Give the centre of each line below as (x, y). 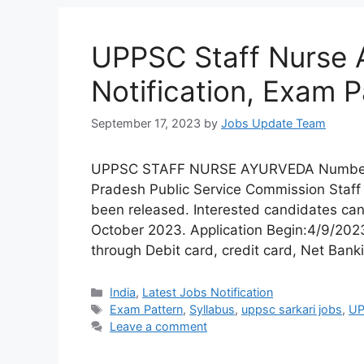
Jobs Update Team (273, 123)
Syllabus (212, 310)
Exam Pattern (147, 310)
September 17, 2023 (146, 123)
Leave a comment (159, 327)
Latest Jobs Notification (208, 292)
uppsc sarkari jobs (292, 310)
